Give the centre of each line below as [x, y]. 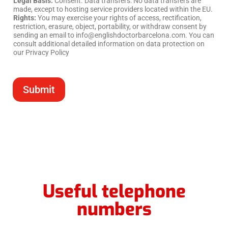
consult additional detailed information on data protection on [109, 44]
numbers [114, 209]
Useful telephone [114, 192]
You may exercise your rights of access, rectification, [119, 18]
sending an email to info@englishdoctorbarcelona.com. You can [114, 35]
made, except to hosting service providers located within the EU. [114, 9]
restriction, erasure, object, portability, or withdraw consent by [110, 27]
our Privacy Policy [41, 53]
